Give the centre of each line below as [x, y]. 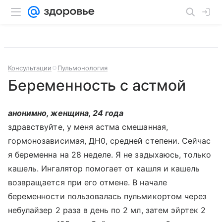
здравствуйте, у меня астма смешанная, [88, 127]
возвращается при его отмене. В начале [87, 182]
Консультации [30, 68]
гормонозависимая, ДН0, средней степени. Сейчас [110, 141]
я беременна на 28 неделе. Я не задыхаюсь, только [110, 155]
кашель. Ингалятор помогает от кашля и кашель [104, 168]
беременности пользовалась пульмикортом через [108, 196]
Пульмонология [83, 68]
